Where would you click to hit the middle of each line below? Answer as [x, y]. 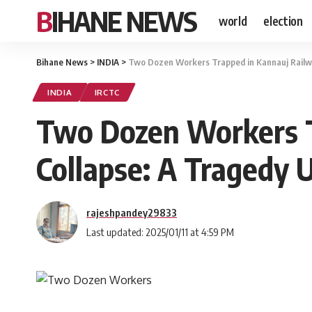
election [283, 21]
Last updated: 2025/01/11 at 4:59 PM [160, 232]
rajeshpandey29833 [132, 212]
